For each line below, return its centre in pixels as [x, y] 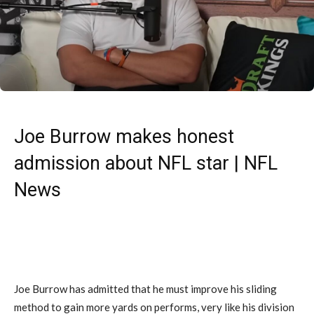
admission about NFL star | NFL [146, 163]
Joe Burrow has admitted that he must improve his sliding [145, 288]
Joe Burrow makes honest [124, 136]
